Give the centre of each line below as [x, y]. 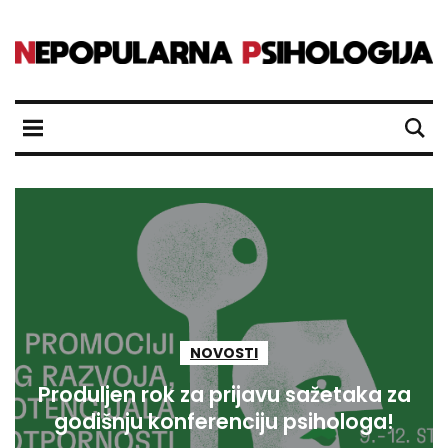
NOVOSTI [224, 353]
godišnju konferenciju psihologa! [224, 421]
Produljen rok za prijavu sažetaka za [224, 394]
